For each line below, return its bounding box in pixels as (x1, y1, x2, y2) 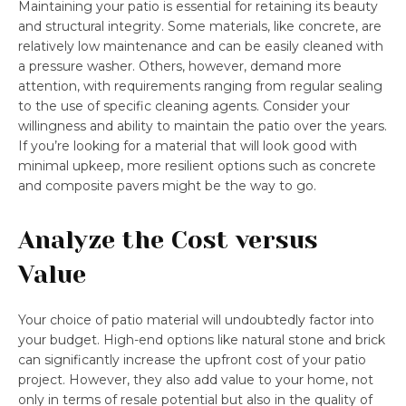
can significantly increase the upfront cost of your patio (18, 351, 366, 368)
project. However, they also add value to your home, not (18, 371, 373, 388)
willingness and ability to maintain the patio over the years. (18, 117, 387, 134)
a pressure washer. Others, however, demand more (18, 57, 342, 74)
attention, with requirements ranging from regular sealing (18, 77, 382, 94)
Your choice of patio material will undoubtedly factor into (18, 311, 374, 328)
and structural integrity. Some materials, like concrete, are (18, 17, 382, 34)
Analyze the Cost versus (18, 225, 318, 254)
